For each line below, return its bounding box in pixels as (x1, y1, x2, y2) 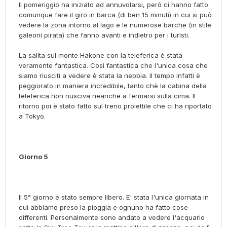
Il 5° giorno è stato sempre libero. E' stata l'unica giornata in (19, 193, 209, 202)
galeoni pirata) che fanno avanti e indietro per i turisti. (19, 31, 190, 40)
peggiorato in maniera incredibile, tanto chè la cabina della (19, 82, 207, 90)
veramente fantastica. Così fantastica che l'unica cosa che (19, 61, 208, 70)
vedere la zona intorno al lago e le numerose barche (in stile (19, 21, 211, 29)
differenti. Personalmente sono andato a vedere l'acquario (19, 213, 205, 222)
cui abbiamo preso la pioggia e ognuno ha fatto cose (19, 203, 188, 212)
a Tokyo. (19, 112, 46, 121)
